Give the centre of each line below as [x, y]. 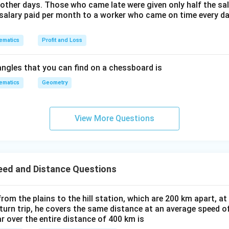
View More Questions [114, 118]
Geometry [55, 83]
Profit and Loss [62, 40]
